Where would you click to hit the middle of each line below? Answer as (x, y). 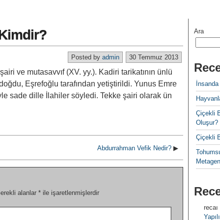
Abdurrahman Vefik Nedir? (134, 148)
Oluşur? (207, 123)
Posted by (87, 57)
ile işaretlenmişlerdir (70, 193)
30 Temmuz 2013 (154, 57)
